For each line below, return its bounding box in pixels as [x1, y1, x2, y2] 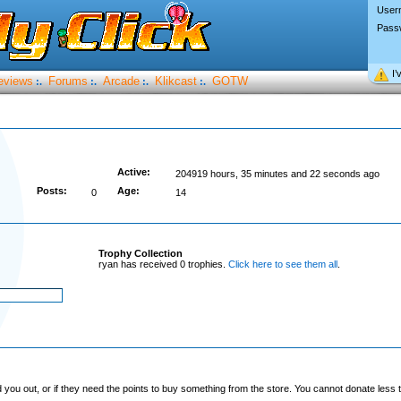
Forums [47, 74, 88, 88]
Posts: [36, 185, 67, 196]
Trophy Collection [98, 248, 183, 259]
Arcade [102, 74, 140, 88]
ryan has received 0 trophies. [98, 259, 228, 269]
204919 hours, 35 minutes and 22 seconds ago [175, 168, 380, 179]
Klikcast [154, 74, 197, 88]
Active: [116, 166, 150, 177]
